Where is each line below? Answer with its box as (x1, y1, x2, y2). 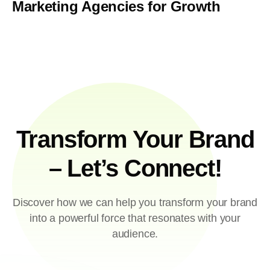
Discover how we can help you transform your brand (12, 196, 258, 209)
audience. (111, 228, 159, 240)
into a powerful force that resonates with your (30, 212, 240, 224)
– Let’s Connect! (48, 155, 222, 181)
